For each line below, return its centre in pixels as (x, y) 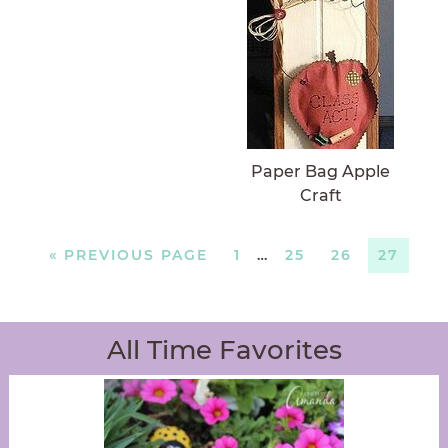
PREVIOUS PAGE (136, 254)
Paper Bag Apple (321, 171)
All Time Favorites (224, 349)
